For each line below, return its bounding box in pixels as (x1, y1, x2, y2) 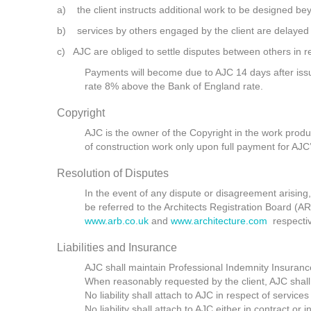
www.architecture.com (171, 215, 267, 226)
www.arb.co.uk (85, 215, 149, 226)
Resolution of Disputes (57, 167, 169, 179)
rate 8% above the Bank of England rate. (85, 81, 263, 92)
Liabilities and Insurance (57, 242, 177, 253)
